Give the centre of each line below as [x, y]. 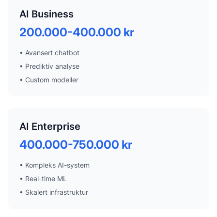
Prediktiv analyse [52, 66]
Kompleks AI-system [57, 165]
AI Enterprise [50, 126]
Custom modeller [52, 79]
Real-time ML [46, 178]
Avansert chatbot [52, 52]
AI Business [46, 14]
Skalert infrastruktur [57, 192]
